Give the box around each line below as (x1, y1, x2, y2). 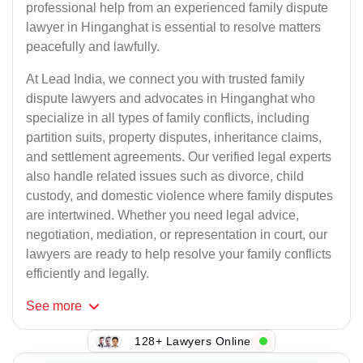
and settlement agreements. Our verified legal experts (26, 150, 331, 164)
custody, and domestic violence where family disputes (26, 189, 333, 203)
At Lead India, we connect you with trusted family (26, 72, 305, 87)
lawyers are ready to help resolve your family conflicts (26, 247, 331, 262)
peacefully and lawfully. (26, 40, 160, 54)
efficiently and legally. (26, 267, 149, 281)
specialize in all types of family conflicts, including (26, 111, 310, 126)
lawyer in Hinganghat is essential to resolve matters (26, 20, 321, 35)
